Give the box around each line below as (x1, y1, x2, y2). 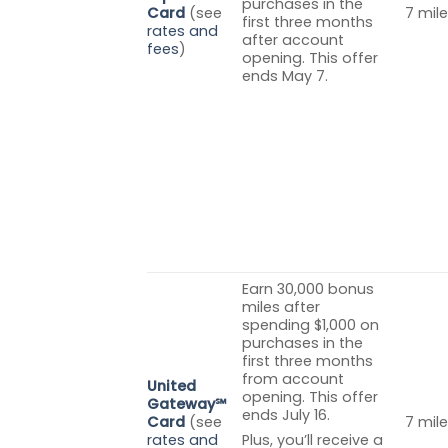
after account (242, 29, 345, 50)
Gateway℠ (147, 393, 227, 414)
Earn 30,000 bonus (242, 278, 375, 299)
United (147, 375, 196, 396)
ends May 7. (242, 65, 329, 86)
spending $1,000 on (242, 314, 380, 335)
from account (242, 368, 345, 389)
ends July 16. (242, 404, 331, 425)
